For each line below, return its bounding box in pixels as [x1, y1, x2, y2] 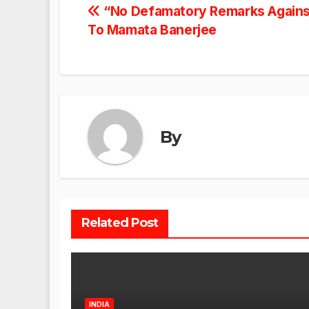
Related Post [81, 215, 159, 231]
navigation [87, 31, 199, 59]
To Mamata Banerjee [88, 21, 217, 39]
